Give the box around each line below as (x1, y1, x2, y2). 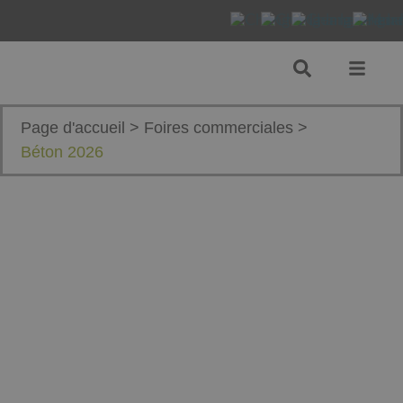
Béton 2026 (21, 143, 103, 161)
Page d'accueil (21, 119, 125, 137)
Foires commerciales (144, 119, 293, 137)
